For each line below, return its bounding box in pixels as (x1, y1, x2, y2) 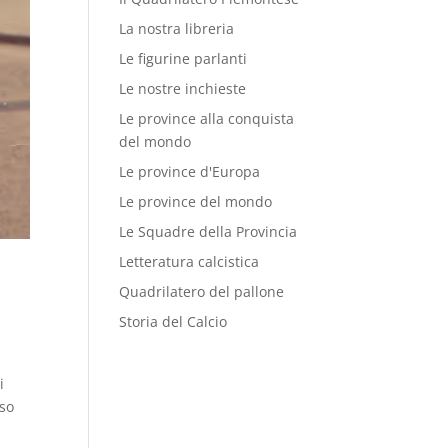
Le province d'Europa (119, 162, 261, 181)
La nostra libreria (119, 19, 235, 38)
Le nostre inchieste (119, 79, 247, 98)
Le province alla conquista (119, 109, 295, 128)
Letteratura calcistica (119, 252, 260, 271)
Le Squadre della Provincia (119, 222, 298, 241)
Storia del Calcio (119, 312, 228, 331)
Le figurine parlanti (119, 49, 248, 68)
